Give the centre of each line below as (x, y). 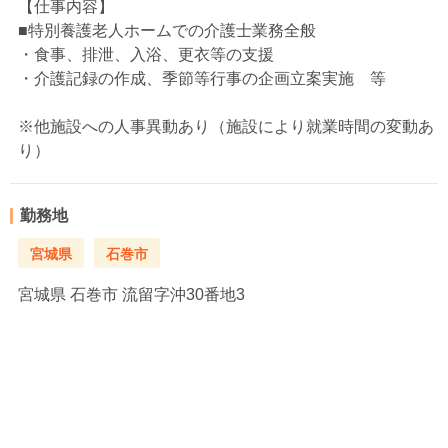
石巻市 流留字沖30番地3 (155, 295)
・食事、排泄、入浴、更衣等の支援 (146, 55)
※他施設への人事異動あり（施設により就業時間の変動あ (226, 127)
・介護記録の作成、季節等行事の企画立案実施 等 (202, 79)
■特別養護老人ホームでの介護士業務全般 (167, 31)
